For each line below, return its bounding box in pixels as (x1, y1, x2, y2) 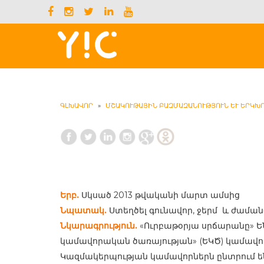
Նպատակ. (60, 205, 107, 216)
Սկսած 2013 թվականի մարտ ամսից (79, 190, 240, 200)
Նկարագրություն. (60, 220, 137, 231)
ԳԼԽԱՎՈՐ (60, 101, 93, 110)
